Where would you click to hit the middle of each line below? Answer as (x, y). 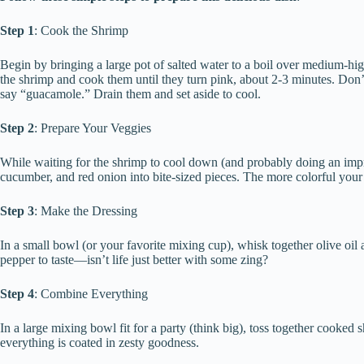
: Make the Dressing (86, 211)
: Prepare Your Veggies (93, 128)
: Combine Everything (91, 294)
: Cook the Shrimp (81, 31)
